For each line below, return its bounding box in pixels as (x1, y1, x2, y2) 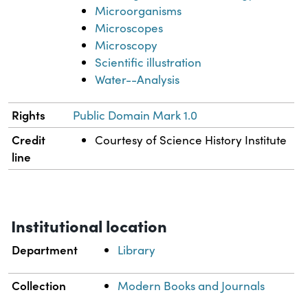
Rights (12, 107, 46, 124)
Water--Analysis (95, 71, 180, 88)
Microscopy (95, 37, 158, 54)
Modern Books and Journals (118, 278, 265, 294)
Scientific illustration (95, 54, 202, 71)
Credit (12, 131, 46, 148)
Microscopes (95, 20, 164, 36)
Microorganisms (95, 3, 182, 19)
